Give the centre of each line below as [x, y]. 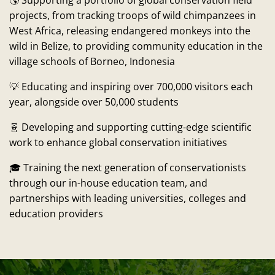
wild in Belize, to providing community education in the [136, 46]
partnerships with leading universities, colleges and [128, 199]
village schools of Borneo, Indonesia [92, 62]
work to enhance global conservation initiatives [119, 143]
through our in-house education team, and [108, 183]
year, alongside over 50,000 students [94, 102]
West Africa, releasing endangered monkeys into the [130, 31]
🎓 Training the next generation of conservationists [128, 168]
